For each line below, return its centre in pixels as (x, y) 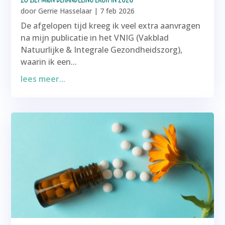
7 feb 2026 (118, 11)
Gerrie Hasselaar (65, 11)
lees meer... (43, 79)
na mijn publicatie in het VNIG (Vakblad (95, 38)
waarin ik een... (49, 62)
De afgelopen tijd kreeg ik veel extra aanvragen (111, 26)
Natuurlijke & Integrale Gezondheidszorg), (102, 50)
